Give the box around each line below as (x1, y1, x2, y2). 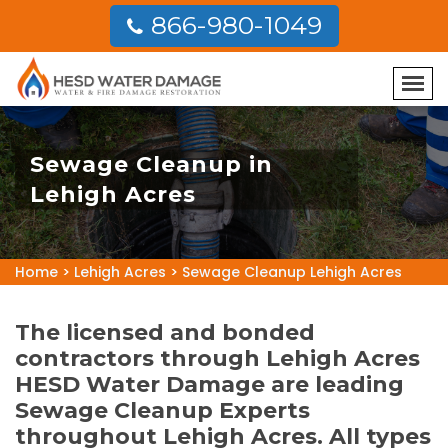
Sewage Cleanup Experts (15, 397, 310, 424)
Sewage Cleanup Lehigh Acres (182, 262, 402, 282)
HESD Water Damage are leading (15, 371, 404, 398)
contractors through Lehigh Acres (15, 345, 420, 372)
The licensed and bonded (15, 319, 315, 346)
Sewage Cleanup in (30, 150, 273, 177)
